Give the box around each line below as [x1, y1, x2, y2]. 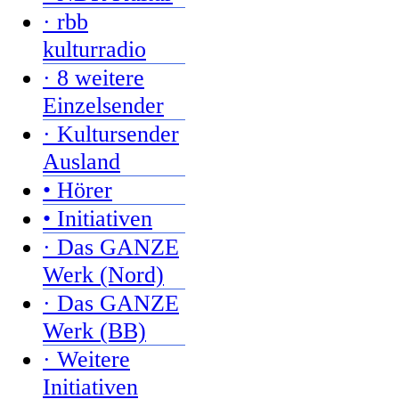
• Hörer [43, 176, 112, 203]
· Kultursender [43, 120, 179, 147]
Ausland [43, 148, 120, 175]
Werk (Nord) [43, 261, 164, 288]
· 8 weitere [43, 64, 144, 91]
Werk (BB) [43, 317, 146, 344]
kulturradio [43, 36, 146, 62]
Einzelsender [43, 92, 164, 118]
